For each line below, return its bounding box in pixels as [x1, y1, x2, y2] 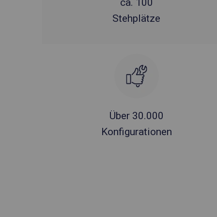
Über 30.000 [109, 110, 164, 122]
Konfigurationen [101, 126, 172, 138]
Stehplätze [112, 13, 161, 24]
